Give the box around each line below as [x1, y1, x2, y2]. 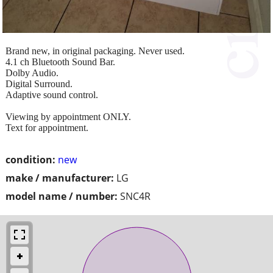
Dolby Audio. [5, 67, 58, 78]
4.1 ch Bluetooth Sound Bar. [5, 56, 115, 67]
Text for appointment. [5, 122, 88, 133]
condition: [5, 152, 55, 166]
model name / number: [5, 189, 118, 203]
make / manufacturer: [5, 171, 114, 185]
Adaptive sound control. [5, 89, 98, 100]
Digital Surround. [5, 78, 73, 89]
